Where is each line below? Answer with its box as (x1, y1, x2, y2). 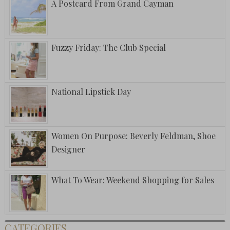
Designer (51, 144, 85, 155)
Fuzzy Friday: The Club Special (51, 42, 166, 53)
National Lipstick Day (51, 86, 131, 98)
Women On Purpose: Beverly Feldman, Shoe (51, 130, 216, 142)
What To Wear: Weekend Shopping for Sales (51, 175, 214, 186)
